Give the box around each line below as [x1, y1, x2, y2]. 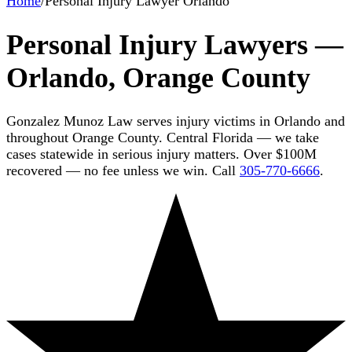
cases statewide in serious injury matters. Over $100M [6, 145, 317, 162]
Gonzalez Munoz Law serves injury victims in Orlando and [6, 112, 345, 129]
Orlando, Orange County [6, 61, 310, 93]
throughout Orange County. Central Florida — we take [6, 129, 319, 145]
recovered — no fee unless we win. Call [6, 162, 236, 178]
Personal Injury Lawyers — [6, 28, 343, 60]
